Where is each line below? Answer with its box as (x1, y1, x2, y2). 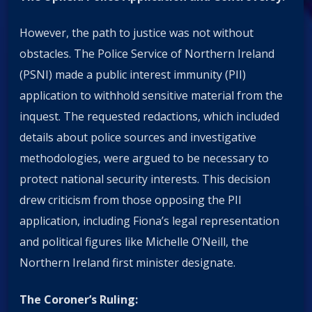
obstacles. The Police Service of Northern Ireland (19, 46, 274, 62)
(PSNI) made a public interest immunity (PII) (19, 67, 246, 83)
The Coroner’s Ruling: (19, 291, 138, 307)
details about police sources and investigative (19, 130, 256, 146)
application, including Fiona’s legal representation (19, 213, 279, 229)
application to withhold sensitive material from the (19, 88, 283, 104)
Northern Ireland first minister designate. (19, 255, 235, 271)
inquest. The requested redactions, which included (19, 109, 279, 125)
